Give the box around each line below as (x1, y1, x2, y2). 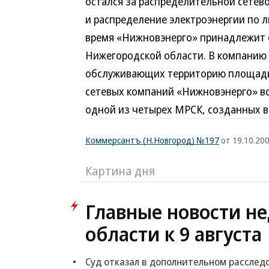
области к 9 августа (85, 220, 262, 247)
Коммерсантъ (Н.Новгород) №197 (85, 134, 219, 146)
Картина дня (85, 163, 155, 179)
